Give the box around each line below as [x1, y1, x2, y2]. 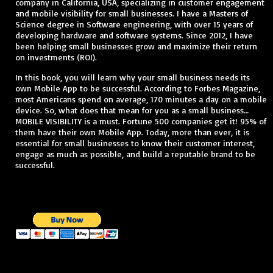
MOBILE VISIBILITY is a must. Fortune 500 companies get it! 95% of [15, 115, 266, 126]
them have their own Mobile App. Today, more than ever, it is [15, 126, 249, 137]
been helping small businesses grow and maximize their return [15, 41, 257, 52]
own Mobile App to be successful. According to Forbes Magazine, [15, 82, 260, 93]
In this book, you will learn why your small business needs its [15, 71, 250, 82]
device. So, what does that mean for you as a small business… [15, 104, 249, 115]
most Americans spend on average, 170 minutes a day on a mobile [15, 93, 267, 104]
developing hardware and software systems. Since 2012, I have [15, 30, 253, 41]
